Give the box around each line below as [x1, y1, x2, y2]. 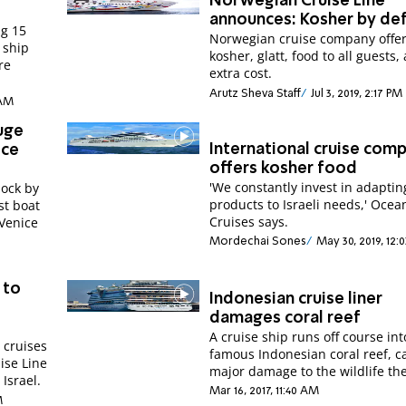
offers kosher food [209, 160, 358, 177]
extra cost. [209, 64, 273, 82]
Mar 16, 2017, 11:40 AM [209, 385, 320, 398]
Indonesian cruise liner [209, 290, 383, 307]
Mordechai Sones [209, 236, 307, 248]
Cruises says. [209, 213, 289, 230]
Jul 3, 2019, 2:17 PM [310, 87, 402, 100]
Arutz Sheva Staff [209, 87, 302, 100]
